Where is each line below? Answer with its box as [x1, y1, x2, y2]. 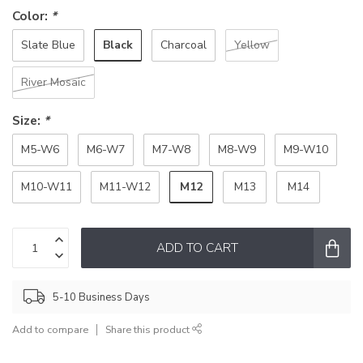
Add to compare [12, 322, 88, 337]
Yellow [234, 37, 270, 53]
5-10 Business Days [53, 289, 150, 305]
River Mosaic [21, 75, 86, 91]
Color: [12, 7, 51, 25]
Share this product [105, 322, 192, 337]
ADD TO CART [156, 239, 238, 257]
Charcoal [160, 37, 207, 53]
